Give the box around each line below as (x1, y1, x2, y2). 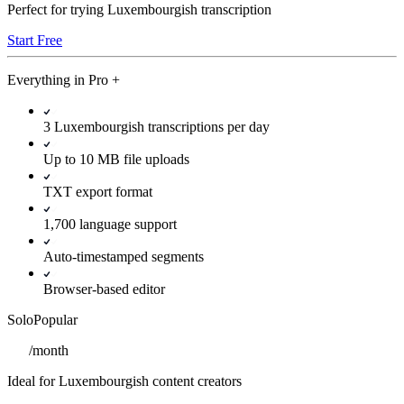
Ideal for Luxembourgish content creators (7, 373, 242, 390)
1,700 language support (43, 216, 177, 233)
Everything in (7, 72, 88, 88)
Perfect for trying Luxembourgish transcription (7, 2, 271, 18)
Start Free (7, 32, 62, 49)
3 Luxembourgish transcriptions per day (43, 119, 270, 135)
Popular (33, 312, 78, 328)
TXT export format (43, 184, 152, 200)
